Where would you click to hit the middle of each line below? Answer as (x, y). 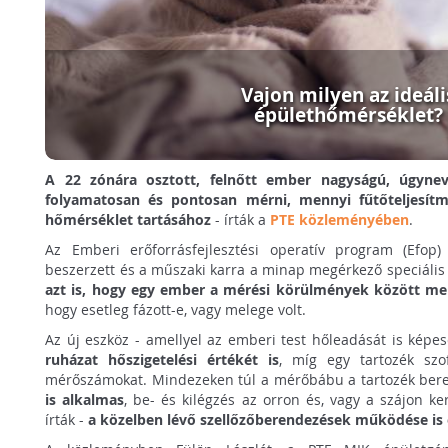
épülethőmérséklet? (348, 115)
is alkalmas (85, 399)
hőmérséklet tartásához (128, 219)
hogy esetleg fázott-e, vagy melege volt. (176, 309)
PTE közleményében (340, 219)
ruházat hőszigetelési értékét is (162, 359)
